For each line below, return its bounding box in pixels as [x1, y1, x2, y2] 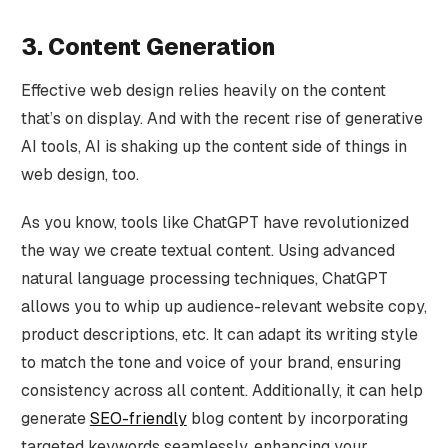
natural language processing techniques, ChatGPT [20, 267, 388, 289]
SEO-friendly [89, 407, 187, 429]
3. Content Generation [20, 31, 275, 62]
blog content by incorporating [186, 407, 408, 429]
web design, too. [20, 163, 139, 185]
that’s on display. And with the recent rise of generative [20, 107, 423, 129]
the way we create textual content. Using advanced [20, 239, 395, 261]
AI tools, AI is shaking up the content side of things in [20, 135, 407, 157]
